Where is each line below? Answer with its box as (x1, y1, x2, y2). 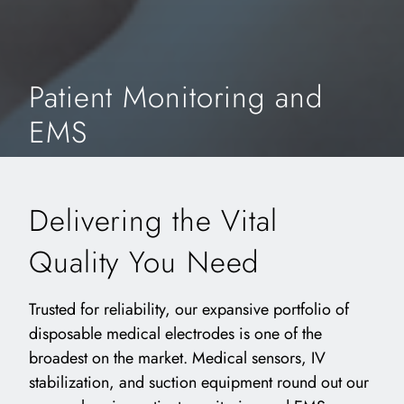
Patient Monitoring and (29, 76, 323, 119)
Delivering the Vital (29, 199, 278, 243)
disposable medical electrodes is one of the (29, 322, 322, 346)
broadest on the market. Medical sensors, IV (29, 346, 326, 371)
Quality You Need (29, 241, 260, 284)
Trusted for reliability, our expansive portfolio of (29, 298, 349, 322)
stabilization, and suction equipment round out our (29, 371, 369, 395)
